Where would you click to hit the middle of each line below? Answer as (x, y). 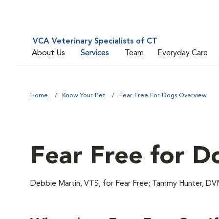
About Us (48, 53)
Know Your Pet (84, 96)
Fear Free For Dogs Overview (163, 96)
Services (95, 53)
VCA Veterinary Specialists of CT (95, 42)
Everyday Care (183, 53)
